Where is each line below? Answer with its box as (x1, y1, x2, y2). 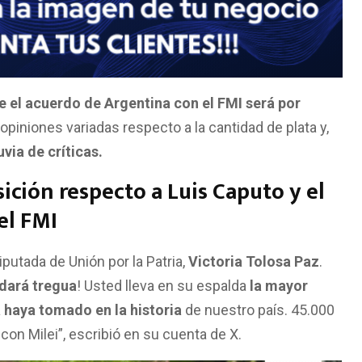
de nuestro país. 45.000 (182, 306, 335, 324)
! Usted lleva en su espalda (77, 282, 246, 300)
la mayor (246, 282, 308, 300)
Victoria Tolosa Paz (188, 258, 319, 276)
